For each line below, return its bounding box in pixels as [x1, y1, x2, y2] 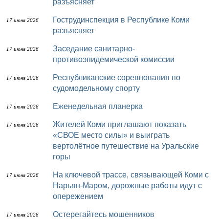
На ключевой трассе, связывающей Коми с [53, 171, 59, 179]
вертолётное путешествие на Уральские [53, 142, 199, 150]
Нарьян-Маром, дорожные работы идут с [53, 181, 202, 190]
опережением [53, 192, 103, 200]
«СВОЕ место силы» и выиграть [53, 131, 170, 139]
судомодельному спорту [53, 84, 140, 92]
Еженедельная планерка [58, 102, 143, 110]
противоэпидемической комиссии [53, 55, 175, 64]
